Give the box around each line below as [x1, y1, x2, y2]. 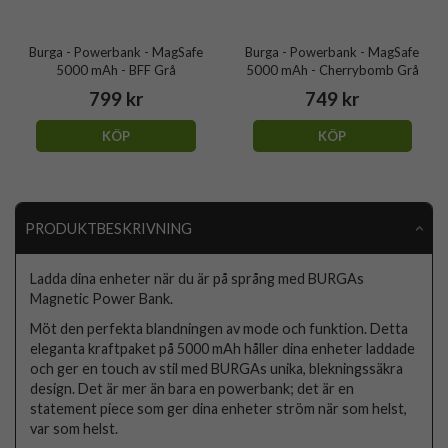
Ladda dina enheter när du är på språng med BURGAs [30, 270, 365, 288]
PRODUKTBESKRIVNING [24, 219, 192, 237]
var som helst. [30, 420, 119, 438]
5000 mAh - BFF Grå [55, 61, 176, 78]
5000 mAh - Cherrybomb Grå [245, 61, 419, 78]
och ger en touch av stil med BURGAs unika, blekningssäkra [30, 360, 404, 378]
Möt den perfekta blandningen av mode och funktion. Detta [30, 320, 409, 338]
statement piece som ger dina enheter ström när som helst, [30, 400, 408, 418]
